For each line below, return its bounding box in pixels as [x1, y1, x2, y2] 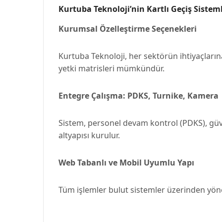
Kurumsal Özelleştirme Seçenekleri [58, 23, 197, 34]
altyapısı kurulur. [58, 130, 120, 141]
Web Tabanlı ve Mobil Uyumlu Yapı [58, 157, 194, 168]
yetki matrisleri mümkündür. [58, 63, 165, 74]
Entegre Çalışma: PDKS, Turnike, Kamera [58, 90, 219, 101]
